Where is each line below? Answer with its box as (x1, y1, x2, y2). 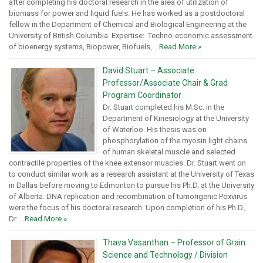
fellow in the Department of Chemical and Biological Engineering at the (9, 20, 247, 29)
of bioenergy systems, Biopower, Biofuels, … (9, 42, 159, 51)
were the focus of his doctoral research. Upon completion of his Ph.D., (9, 203, 246, 212)
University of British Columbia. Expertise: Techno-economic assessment (9, 31, 252, 40)
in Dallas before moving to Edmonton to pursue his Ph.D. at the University (9, 181, 254, 190)
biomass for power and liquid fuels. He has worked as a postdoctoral (9, 9, 245, 18)
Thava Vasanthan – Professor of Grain (103, 238, 245, 247)
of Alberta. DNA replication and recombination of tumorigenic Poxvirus (9, 192, 247, 201)
